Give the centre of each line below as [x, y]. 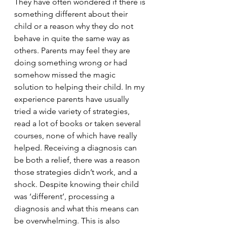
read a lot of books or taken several [79, 123]
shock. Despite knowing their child [78, 184]
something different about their [72, 14]
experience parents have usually [72, 99]
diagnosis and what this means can [78, 209]
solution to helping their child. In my [80, 87]
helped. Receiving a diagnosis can [77, 148]
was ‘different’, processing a [65, 196]
